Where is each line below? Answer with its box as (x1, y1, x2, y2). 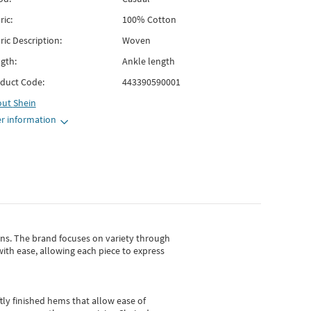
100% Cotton (121, 13, 176, 26)
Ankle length (121, 55, 175, 67)
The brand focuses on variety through (14, 232, 170, 244)
